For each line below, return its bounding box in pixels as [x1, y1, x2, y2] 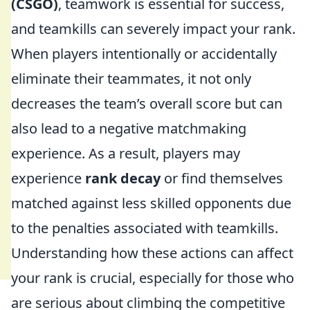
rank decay [85, 169, 161, 188]
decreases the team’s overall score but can [11, 94, 282, 113]
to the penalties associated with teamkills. [11, 219, 278, 237]
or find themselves [161, 169, 283, 188]
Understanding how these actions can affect [11, 244, 293, 262]
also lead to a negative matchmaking [11, 119, 246, 138]
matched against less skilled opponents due [11, 194, 291, 212]
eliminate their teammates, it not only [11, 69, 251, 88]
